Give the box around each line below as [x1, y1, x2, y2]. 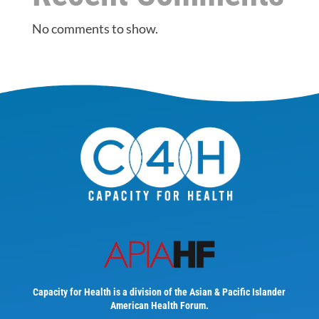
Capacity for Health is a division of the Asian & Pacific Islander [33, 286, 286, 298]
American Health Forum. [110, 300, 209, 312]
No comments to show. [31, 20, 158, 36]
